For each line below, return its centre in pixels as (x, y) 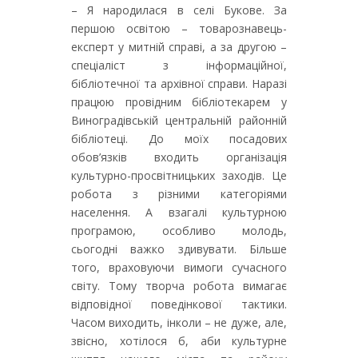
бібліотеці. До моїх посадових (179, 139)
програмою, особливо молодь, (179, 231)
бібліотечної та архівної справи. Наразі (179, 84)
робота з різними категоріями (179, 194)
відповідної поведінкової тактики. (179, 304)
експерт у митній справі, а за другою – (179, 47)
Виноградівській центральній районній (179, 120)
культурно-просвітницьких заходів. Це (179, 175)
